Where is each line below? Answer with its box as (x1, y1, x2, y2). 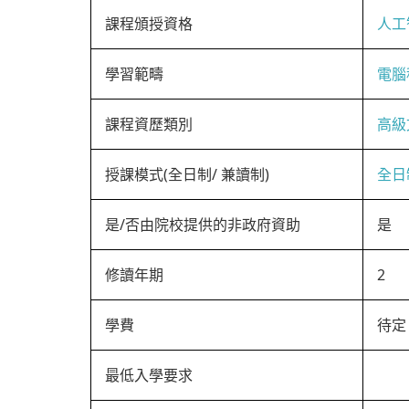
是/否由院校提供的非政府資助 (105, 215, 300, 235)
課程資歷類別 (105, 114, 193, 134)
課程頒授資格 (105, 14, 193, 34)
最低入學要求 (105, 365, 193, 385)
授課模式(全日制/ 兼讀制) (105, 164, 269, 184)
